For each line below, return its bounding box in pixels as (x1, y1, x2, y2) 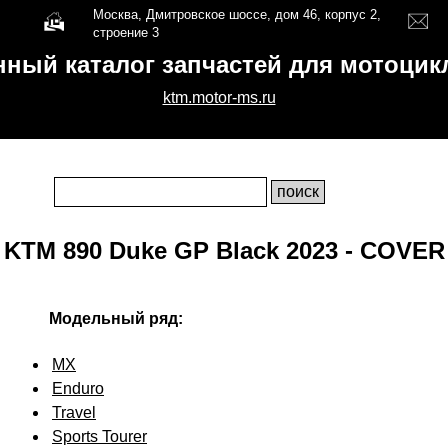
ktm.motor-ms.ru (162, 89, 276, 106)
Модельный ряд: (49, 310, 183, 327)
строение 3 (93, 25, 159, 40)
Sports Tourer (52, 428, 147, 445)
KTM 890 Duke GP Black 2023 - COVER (3, 237, 445, 264)
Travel (52, 404, 96, 421)
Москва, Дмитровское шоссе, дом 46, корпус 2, (93, 7, 381, 22)
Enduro (52, 380, 104, 397)
